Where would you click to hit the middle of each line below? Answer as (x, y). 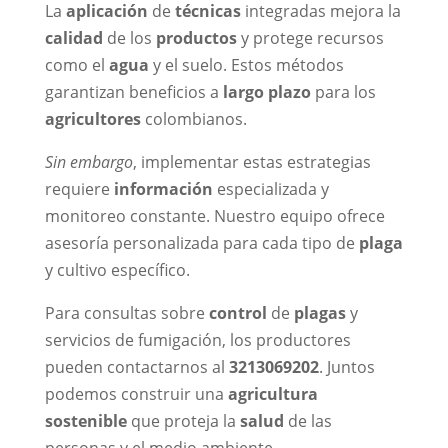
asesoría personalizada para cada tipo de (201, 242)
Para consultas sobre (126, 312)
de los (129, 37)
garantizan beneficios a (133, 91)
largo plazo (266, 91)
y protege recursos (310, 37)
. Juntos (346, 366)
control (237, 312)
